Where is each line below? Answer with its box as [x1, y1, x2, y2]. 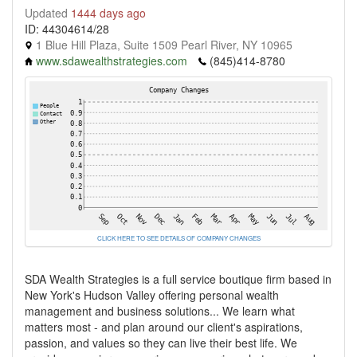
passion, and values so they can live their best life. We [25, 335, 297, 351]
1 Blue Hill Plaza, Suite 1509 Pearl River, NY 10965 [33, 37, 292, 53]
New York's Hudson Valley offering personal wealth [25, 287, 279, 303]
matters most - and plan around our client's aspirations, [25, 319, 303, 335]
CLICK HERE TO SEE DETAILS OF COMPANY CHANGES [96, 233, 261, 242]
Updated [25, 5, 71, 21]
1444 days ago [71, 5, 146, 21]
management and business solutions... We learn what [25, 303, 295, 319]
